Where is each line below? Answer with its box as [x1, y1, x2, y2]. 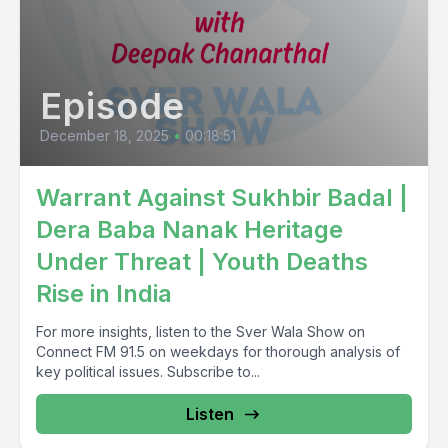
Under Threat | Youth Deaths [36, 247, 368, 276]
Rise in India [36, 279, 172, 308]
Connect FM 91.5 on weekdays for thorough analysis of [36, 343, 400, 360]
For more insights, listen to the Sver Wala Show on [36, 323, 365, 340]
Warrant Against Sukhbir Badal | [36, 183, 408, 212]
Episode [40, 84, 186, 128]
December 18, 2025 [40, 127, 169, 144]
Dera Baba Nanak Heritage [36, 215, 343, 244]
